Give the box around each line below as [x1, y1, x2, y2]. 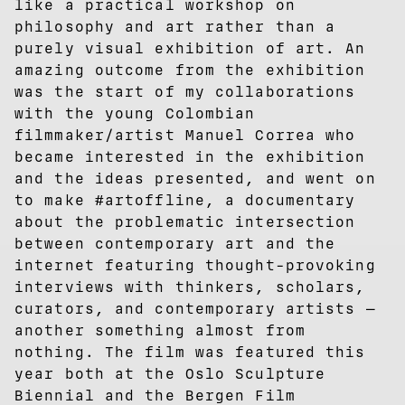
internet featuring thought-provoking [14, 256, 376, 274]
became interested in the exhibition [14, 147, 366, 165]
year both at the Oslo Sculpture [14, 364, 326, 382]
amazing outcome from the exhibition [14, 61, 366, 79]
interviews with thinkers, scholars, [14, 278, 366, 296]
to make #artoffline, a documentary [14, 191, 356, 209]
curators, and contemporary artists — [14, 299, 376, 317]
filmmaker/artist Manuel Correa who [14, 126, 356, 144]
